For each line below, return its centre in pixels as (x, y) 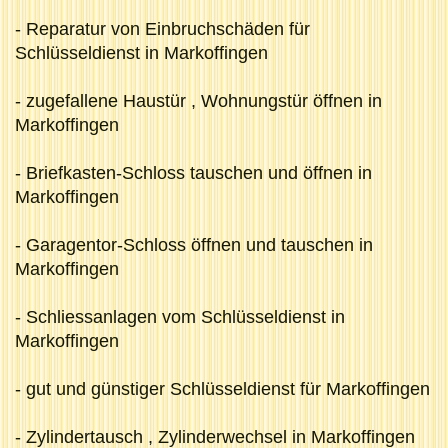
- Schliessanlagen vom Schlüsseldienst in (180, 316)
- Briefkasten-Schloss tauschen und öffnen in (193, 172)
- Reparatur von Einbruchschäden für (162, 28)
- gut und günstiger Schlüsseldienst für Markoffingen (222, 388)
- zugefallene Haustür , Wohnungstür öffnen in (198, 100)
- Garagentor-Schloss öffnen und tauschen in (194, 244)
